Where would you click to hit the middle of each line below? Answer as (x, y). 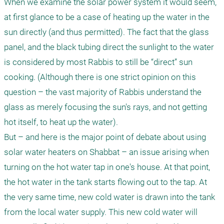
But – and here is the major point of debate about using (105, 137)
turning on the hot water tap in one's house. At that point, (107, 167)
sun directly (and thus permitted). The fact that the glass (106, 32)
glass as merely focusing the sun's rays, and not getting (105, 107)
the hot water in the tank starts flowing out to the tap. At (105, 182)
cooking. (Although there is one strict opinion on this (100, 77)
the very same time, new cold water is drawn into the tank (109, 197)
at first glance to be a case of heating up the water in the (107, 17)
